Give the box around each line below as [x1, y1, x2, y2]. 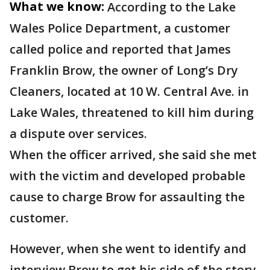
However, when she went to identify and [10, 240, 246, 257]
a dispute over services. [10, 125, 147, 142]
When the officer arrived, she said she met [10, 146, 257, 163]
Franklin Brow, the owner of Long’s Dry [10, 62, 238, 78]
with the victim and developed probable [10, 168, 245, 184]
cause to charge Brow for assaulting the [10, 189, 245, 205]
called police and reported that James [10, 41, 231, 57]
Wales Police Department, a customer [10, 20, 230, 36]
